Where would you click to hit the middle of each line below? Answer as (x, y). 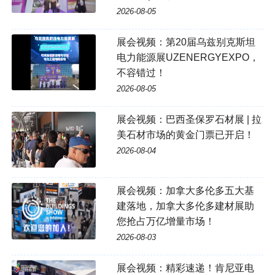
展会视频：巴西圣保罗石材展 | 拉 (189, 119)
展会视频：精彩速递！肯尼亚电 (185, 268)
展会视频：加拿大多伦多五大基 (185, 191)
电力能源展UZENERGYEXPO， (188, 57)
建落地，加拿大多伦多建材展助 (185, 206)
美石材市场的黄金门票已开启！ (185, 135)
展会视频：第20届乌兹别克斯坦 (186, 42)
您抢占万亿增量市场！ (165, 222)
